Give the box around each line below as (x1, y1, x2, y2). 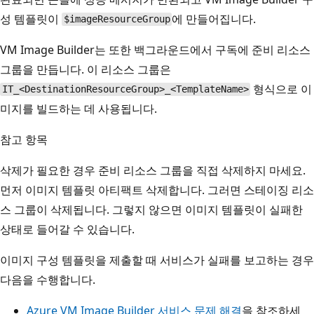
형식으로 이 (250, 81, 313, 97)
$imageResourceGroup (63, 13, 170, 25)
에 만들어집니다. (172, 11, 257, 27)
